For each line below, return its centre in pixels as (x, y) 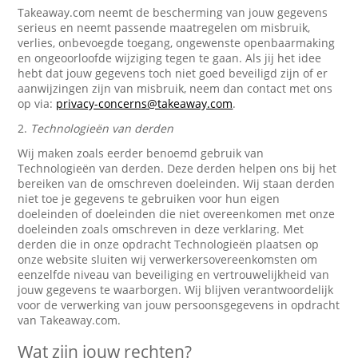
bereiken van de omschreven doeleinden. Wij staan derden (177, 183)
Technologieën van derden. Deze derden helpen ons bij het (177, 168)
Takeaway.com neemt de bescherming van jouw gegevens (173, 12)
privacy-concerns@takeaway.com (145, 103)
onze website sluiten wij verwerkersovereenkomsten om (168, 259)
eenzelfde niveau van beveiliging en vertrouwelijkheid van (174, 274)
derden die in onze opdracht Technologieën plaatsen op (169, 244)
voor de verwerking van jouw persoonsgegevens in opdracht (179, 305)
